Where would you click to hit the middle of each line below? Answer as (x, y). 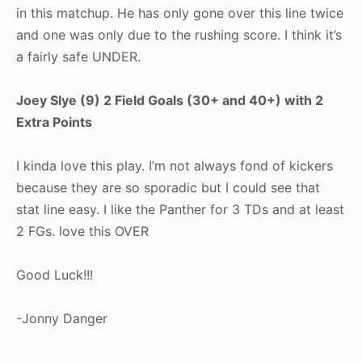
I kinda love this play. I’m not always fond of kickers (175, 166)
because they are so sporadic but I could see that (168, 187)
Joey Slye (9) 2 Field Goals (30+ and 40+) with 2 (170, 100)
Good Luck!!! (55, 275)
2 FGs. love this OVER (82, 231)
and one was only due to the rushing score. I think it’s (179, 35)
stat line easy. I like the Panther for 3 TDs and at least (180, 209)
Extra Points (54, 122)
